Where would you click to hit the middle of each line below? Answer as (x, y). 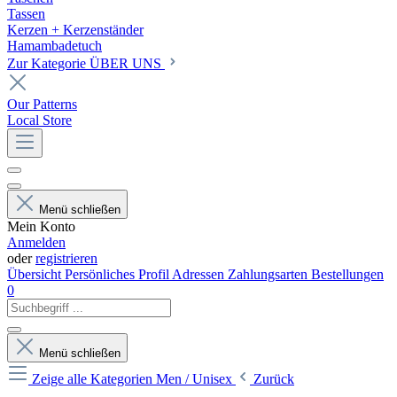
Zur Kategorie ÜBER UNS (86, 63)
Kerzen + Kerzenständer (75, 30)
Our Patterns (42, 104)
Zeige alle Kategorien (94, 379)
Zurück (274, 379)
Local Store (39, 120)
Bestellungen (347, 274)
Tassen (26, 14)
